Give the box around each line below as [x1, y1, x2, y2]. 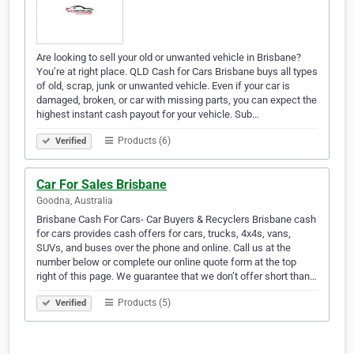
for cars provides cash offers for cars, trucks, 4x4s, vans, [36, 228, 291, 240]
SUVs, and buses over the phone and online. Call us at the [36, 242, 291, 254]
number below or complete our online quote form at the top [36, 256, 296, 269]
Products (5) [115, 297, 171, 309]
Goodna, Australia [36, 195, 113, 207]
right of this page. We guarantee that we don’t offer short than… [36, 270, 317, 283]
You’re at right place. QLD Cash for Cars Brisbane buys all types [36, 66, 318, 78]
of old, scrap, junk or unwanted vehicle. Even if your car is [36, 80, 290, 92]
